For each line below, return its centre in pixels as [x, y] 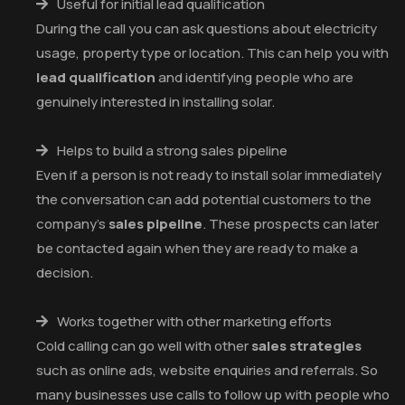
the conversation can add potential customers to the [204, 199]
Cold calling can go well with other [144, 345]
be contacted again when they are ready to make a [197, 248]
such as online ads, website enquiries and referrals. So [207, 370]
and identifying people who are [254, 77]
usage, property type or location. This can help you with [212, 52]
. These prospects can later [291, 223]
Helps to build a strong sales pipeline [171, 150]
